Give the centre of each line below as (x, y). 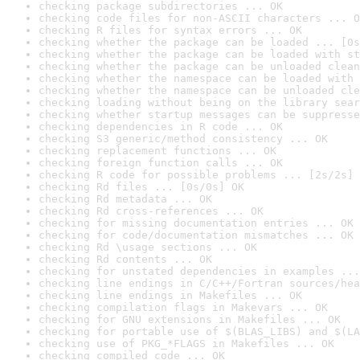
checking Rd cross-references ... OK (151, 211)
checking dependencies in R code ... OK (161, 127)
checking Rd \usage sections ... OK (148, 247)
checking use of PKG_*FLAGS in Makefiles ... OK (186, 344)
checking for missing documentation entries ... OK (196, 223)
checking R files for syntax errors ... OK (170, 30)
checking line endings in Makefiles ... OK (170, 295)
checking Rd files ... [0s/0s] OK (141, 187)
